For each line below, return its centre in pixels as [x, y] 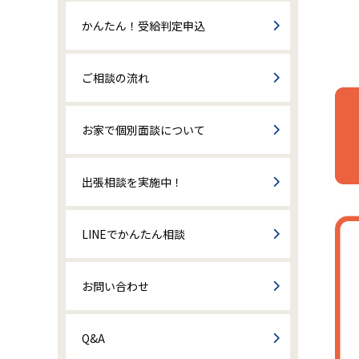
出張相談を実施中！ [132, 182]
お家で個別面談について [143, 129]
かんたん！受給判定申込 [143, 25]
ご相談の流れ [115, 77]
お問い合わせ [115, 286]
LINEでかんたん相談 [133, 234]
